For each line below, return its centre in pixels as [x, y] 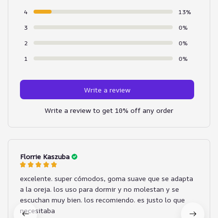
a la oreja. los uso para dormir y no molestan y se [100, 189]
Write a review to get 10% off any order [109, 110]
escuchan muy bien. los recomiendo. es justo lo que [102, 200]
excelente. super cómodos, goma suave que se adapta [107, 179]
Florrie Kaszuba [45, 157]
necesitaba [37, 211]
